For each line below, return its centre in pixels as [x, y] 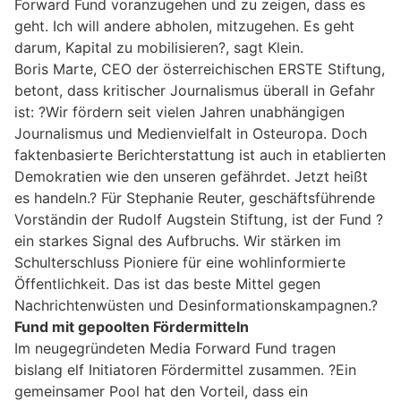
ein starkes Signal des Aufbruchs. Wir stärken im [178, 240]
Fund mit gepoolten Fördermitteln [132, 326]
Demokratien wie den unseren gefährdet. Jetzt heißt [191, 176]
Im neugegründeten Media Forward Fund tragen [175, 348]
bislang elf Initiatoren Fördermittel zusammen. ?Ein [185, 369]
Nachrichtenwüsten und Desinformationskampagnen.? [196, 305]
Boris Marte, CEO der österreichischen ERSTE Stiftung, [200, 68]
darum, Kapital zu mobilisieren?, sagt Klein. [159, 47]
